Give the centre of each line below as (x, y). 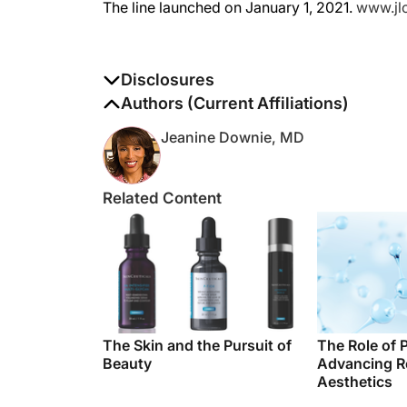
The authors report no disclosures (216, 84)
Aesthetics (355, 363)
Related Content (162, 180)
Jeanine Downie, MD (233, 119)
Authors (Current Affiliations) (235, 85)
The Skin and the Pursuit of (197, 327)
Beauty (127, 345)
